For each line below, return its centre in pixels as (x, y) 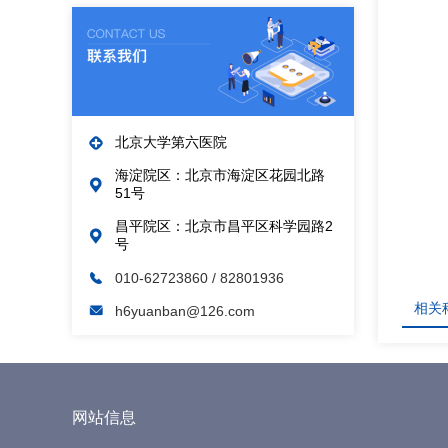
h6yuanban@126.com (185, 311)
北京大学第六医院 (171, 142)
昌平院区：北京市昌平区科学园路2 (224, 226)
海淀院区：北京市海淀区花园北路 (220, 175)
